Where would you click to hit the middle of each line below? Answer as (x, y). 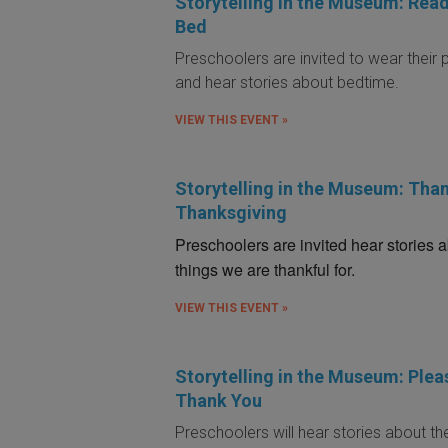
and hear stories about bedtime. (287, 82)
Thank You (219, 400)
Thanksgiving (231, 212)
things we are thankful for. (265, 269)
